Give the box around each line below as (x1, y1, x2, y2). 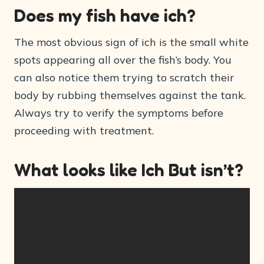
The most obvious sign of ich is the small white (14, 35, 249, 49)
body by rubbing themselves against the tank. (14, 88, 246, 103)
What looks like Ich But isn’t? (14, 159, 243, 181)
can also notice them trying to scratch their (14, 71, 234, 85)
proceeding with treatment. (14, 124, 154, 138)
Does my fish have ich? (14, 5, 196, 27)
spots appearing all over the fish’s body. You (14, 53, 232, 67)
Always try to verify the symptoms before (14, 106, 223, 120)
